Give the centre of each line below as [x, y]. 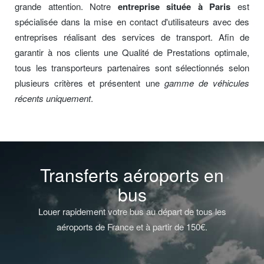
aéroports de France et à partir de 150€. [132, 227]
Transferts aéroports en [132, 175]
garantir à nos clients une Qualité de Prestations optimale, [132, 52]
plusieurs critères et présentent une [90, 83]
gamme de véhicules [207, 83]
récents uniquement [53, 98]
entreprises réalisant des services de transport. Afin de [132, 37]
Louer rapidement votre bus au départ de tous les [132, 211]
